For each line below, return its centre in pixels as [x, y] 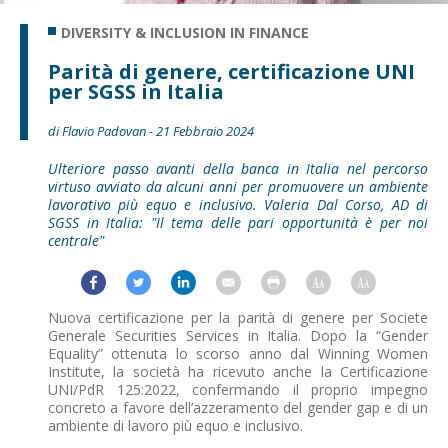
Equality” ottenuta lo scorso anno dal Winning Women [238, 354]
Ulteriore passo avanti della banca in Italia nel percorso [238, 169]
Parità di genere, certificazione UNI [231, 72]
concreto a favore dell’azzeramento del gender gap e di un [238, 408]
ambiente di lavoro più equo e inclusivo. [175, 426]
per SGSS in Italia [138, 92]
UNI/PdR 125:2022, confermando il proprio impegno [238, 390]
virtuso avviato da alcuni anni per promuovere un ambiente [238, 187]
